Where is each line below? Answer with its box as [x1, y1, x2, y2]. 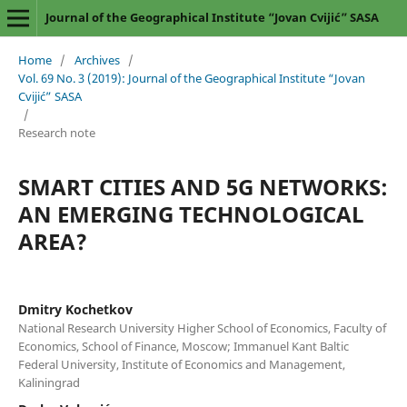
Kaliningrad [17, 373, 80, 391]
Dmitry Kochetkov [17, 300, 133, 318]
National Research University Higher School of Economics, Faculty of [17, 319, 386, 336]
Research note [17, 124, 95, 141]
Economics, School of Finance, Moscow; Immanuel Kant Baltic [17, 337, 349, 354]
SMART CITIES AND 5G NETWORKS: [17, 171, 388, 202]
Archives [74, 51, 120, 68]
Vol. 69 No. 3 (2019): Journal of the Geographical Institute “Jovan [17, 69, 365, 86]
